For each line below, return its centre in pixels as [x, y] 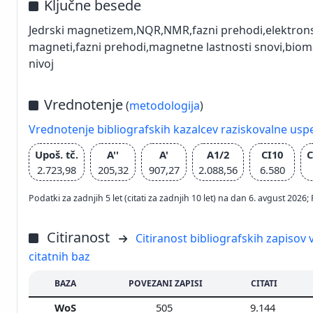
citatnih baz [59, 256]
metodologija [165, 105]
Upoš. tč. [57, 154]
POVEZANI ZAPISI [166, 283]
